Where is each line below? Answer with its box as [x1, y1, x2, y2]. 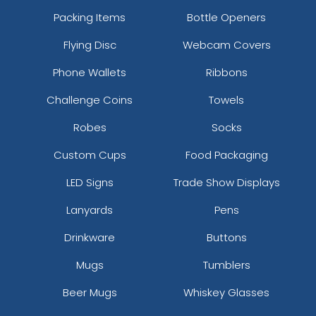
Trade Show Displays [173, 174, 280, 190]
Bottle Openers [187, 9, 266, 25]
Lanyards [66, 202, 113, 217]
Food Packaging [185, 147, 268, 162]
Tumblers [202, 257, 250, 272]
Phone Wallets [53, 64, 126, 80]
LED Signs [66, 174, 114, 190]
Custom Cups [53, 147, 126, 162]
